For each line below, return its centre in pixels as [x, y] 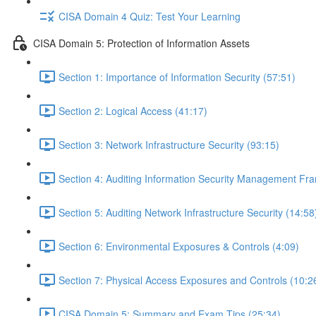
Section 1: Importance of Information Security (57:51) [177, 77]
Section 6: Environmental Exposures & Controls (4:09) [179, 246]
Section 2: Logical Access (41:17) [133, 110]
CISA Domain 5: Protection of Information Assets [141, 43]
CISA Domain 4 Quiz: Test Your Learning [150, 16]
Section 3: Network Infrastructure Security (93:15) [169, 144]
